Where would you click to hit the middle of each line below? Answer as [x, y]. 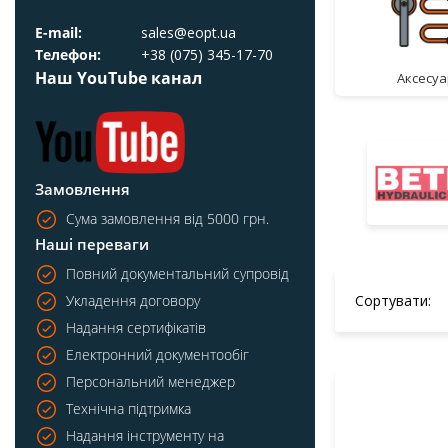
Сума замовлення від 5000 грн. [167, 219]
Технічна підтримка [128, 409]
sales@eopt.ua [189, 32]
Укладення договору [133, 301]
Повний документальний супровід [177, 274]
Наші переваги [92, 244]
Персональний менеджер [150, 382]
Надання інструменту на [145, 436]
